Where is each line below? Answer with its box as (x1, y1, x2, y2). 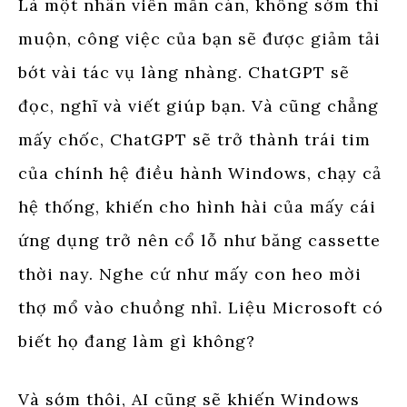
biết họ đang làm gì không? (18, 330, 255, 352)
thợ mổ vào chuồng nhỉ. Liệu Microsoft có (18, 296, 383, 318)
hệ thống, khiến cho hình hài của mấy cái (18, 195, 376, 217)
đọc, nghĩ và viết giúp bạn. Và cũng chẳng (18, 94, 379, 116)
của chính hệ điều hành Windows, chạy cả (18, 162, 382, 184)
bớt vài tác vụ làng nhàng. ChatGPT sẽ (18, 61, 350, 83)
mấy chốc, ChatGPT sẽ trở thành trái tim (18, 128, 371, 150)
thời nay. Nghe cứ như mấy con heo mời (18, 263, 362, 284)
